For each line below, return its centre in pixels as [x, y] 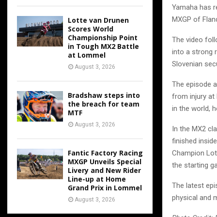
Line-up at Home [97, 179]
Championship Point [103, 38]
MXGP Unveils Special [105, 162]
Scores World [91, 29]
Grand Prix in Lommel [105, 188]
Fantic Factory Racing [105, 153]
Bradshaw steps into [104, 95]
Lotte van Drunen [98, 20]
